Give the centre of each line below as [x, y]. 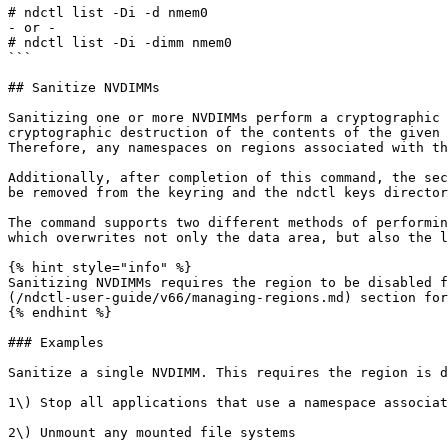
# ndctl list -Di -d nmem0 [108, 12]
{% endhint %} [60, 312]
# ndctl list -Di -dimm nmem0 [120, 42]
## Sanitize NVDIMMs [84, 87]
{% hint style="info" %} [100, 267]
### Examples [56, 342]
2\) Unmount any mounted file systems [152, 432]
